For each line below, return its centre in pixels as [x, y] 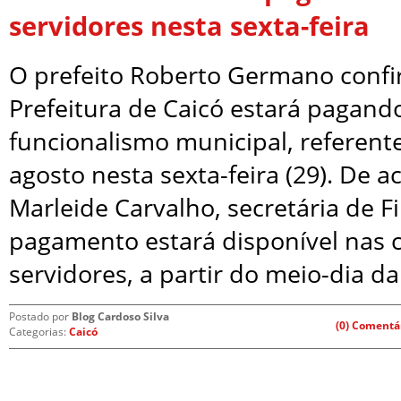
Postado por [40, 316]
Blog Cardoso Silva [120, 316]
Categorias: [39, 332]
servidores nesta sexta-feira [189, 26]
